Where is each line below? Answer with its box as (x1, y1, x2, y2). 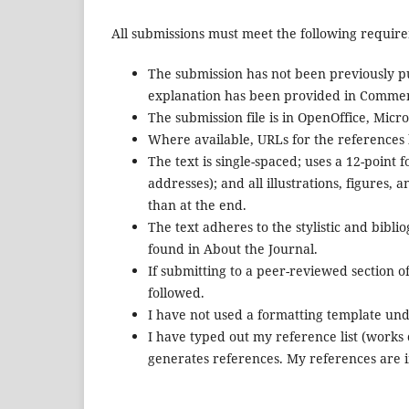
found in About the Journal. (148, 239, 318, 257)
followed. (148, 283, 204, 301)
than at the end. (148, 195, 246, 214)
